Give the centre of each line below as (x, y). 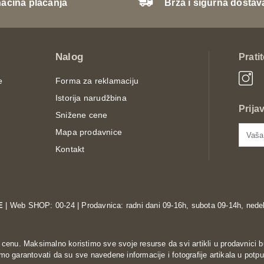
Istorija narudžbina (91, 98)
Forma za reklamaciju (97, 81)
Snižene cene (82, 115)
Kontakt (70, 149)
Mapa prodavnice (89, 132)
